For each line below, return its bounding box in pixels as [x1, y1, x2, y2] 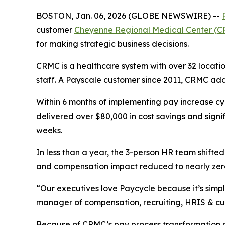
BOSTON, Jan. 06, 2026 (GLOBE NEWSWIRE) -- [36, 10, 222, 21]
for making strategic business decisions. [36, 38, 189, 49]
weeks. [36, 125, 62, 135]
